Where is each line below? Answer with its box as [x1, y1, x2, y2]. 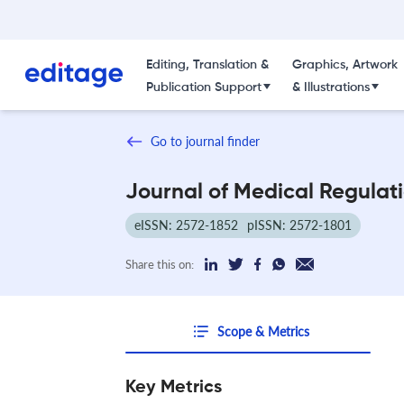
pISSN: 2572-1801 [247, 216, 352, 233]
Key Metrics [125, 378, 222, 397]
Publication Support [145, 81, 262, 94]
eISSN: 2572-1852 [134, 216, 238, 233]
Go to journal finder [151, 133, 260, 149]
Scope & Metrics [217, 323, 309, 339]
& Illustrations [291, 81, 370, 94]
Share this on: [125, 256, 194, 271]
